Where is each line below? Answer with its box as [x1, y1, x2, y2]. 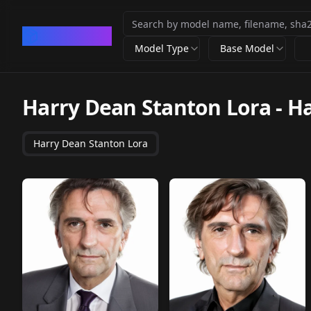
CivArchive [39, 26, 112, 45]
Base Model [220, 42, 275, 55]
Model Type [135, 42, 189, 55]
